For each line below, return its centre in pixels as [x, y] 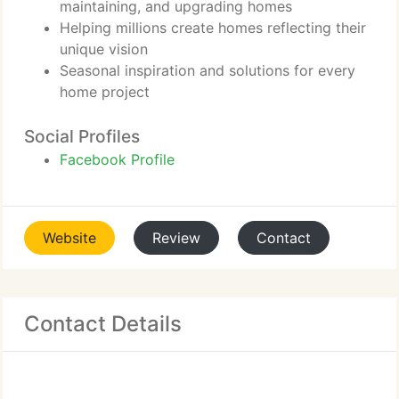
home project [105, 92]
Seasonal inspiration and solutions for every [208, 70]
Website [69, 238]
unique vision [104, 49]
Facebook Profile [117, 159]
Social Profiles [82, 136]
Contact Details [103, 324]
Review [176, 238]
